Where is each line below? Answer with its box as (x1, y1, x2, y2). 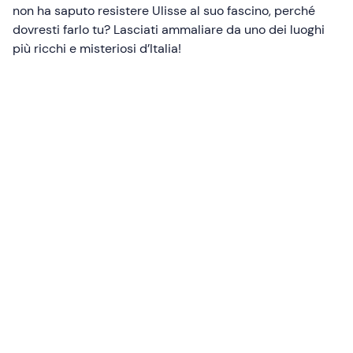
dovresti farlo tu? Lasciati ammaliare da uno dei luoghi (13, 21, 325, 39)
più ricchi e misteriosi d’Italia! (13, 40, 181, 58)
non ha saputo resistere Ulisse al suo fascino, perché (13, 2, 315, 20)
